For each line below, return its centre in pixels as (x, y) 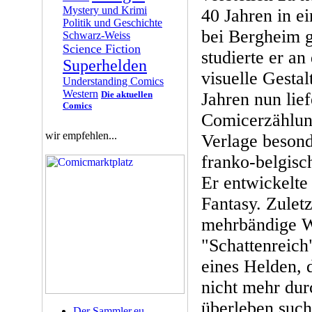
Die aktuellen (127, 94)
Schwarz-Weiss (96, 35)
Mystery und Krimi (105, 10)
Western (80, 94)
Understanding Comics (113, 81)
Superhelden (105, 65)
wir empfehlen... (81, 135)
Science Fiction (102, 49)
